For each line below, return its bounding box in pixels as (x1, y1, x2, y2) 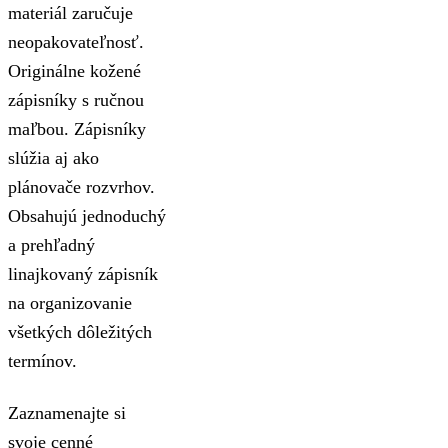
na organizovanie (8, 292, 132, 313)
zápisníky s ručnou (8, 89, 144, 110)
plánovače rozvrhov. (8, 176, 155, 197)
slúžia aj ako (8, 147, 99, 168)
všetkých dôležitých (8, 321, 152, 342)
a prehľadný (8, 234, 95, 255)
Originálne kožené (8, 60, 141, 81)
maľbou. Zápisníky (8, 118, 146, 139)
